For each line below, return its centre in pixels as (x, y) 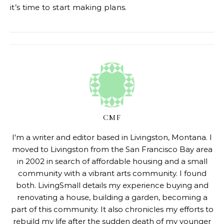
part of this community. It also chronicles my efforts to (112, 209)
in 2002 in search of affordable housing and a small (112, 161)
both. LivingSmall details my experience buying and (112, 185)
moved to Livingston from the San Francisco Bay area (112, 149)
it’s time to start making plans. (68, 7)
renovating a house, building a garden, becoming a (112, 197)
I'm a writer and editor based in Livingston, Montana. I (112, 137)
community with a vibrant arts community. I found (112, 173)
